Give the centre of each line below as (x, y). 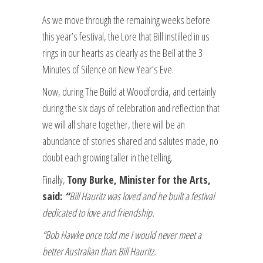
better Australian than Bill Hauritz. (99, 251)
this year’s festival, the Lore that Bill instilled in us (126, 36)
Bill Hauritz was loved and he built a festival (142, 196)
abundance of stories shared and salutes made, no (130, 141)
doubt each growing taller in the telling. (107, 157)
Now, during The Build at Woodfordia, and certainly (129, 91)
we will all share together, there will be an (114, 124)
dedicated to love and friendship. (98, 212)
